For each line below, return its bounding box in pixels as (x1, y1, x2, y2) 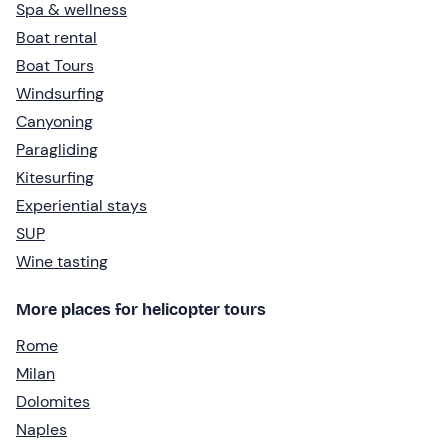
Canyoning (16, 110, 93, 132)
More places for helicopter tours (16, 299, 266, 319)
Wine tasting (16, 250, 108, 272)
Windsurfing (16, 82, 104, 104)
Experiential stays (16, 194, 147, 216)
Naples (16, 418, 67, 440)
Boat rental (16, 26, 97, 48)
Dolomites (16, 390, 90, 412)
